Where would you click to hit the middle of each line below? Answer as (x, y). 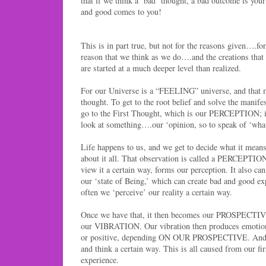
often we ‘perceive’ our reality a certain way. (156, 192)
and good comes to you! (121, 11)
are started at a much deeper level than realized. (161, 68)
